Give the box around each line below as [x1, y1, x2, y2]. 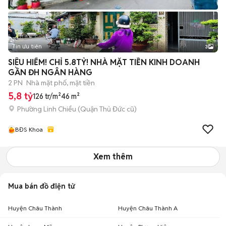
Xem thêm [93, 151, 133, 162]
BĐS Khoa [15, 126, 43, 133]
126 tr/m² [33, 92, 61, 101]
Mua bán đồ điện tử [8, 182, 75, 191]
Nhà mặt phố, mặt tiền [26, 78, 95, 87]
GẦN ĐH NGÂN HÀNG [8, 67, 92, 78]
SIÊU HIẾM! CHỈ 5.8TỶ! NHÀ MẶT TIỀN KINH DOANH [8, 57, 200, 68]
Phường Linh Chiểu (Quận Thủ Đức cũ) [17, 104, 137, 114]
